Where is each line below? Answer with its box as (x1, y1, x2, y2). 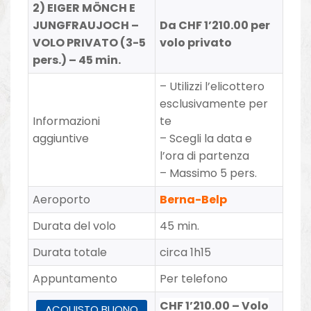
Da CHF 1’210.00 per (160, 17, 271, 33)
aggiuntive (33, 130, 90, 146)
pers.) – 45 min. (33, 51, 121, 68)
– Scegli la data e (160, 130, 253, 146)
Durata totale (33, 244, 108, 260)
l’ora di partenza (160, 147, 250, 164)
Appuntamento (33, 270, 118, 287)
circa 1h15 (160, 244, 212, 260)
